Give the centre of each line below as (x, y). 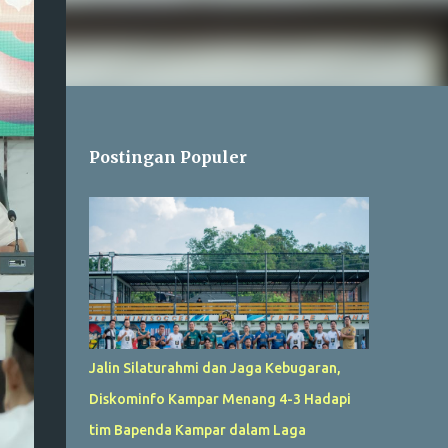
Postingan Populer (167, 157)
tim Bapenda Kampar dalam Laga (197, 430)
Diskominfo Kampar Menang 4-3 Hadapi (219, 399)
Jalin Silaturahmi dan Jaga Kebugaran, (214, 368)
